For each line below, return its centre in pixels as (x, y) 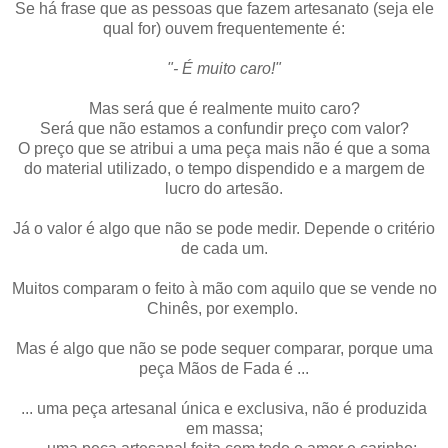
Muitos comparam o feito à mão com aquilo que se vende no (224, 289)
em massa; (224, 429)
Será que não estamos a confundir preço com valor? (224, 129)
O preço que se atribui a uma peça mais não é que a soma (224, 149)
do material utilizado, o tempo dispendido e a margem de (224, 169)
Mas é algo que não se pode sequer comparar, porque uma (224, 349)
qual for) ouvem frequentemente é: (224, 29)
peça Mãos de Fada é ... (224, 369)
